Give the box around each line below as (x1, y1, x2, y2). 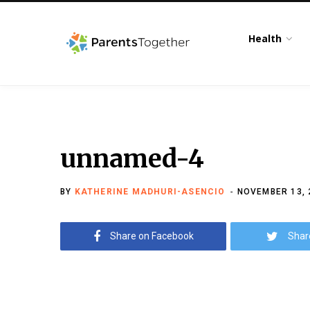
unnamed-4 (60, 143, 204, 174)
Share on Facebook (109, 230, 194, 241)
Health (248, 32, 282, 45)
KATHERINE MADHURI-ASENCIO (74, 187, 226, 197)
